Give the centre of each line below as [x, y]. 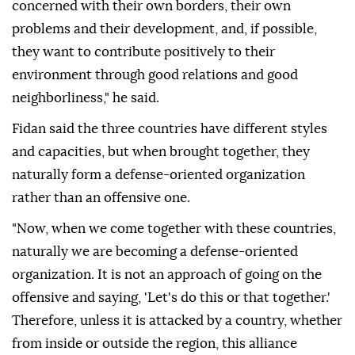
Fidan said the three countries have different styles [170, 129]
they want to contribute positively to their [143, 52]
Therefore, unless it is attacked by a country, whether [177, 321]
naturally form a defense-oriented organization [158, 175]
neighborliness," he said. [86, 98]
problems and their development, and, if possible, [164, 29]
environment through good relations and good [155, 75]
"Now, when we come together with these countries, [174, 229]
